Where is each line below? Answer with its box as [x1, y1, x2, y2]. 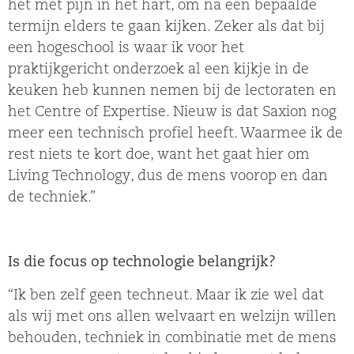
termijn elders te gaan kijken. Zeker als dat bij [8, 19, 325, 35]
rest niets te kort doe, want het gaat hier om [8, 147, 310, 163]
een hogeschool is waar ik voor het [8, 40, 244, 56]
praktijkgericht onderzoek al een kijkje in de [8, 62, 309, 77]
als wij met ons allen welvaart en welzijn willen [8, 309, 337, 325]
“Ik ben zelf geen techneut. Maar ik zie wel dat [8, 288, 324, 303]
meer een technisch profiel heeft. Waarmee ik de [8, 126, 343, 141]
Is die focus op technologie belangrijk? [8, 255, 276, 271]
